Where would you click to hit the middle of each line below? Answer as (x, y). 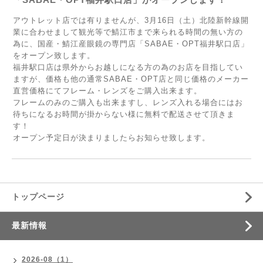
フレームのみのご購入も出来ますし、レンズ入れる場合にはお (128, 102)
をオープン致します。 (54, 55)
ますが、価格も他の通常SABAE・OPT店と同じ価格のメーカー (131, 79)
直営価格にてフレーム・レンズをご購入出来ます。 (107, 91)
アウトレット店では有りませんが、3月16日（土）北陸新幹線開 (131, 20)
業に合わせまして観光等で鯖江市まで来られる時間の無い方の (128, 32)
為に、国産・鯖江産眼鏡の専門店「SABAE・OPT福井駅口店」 (131, 44)
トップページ (38, 197)
